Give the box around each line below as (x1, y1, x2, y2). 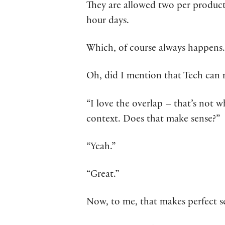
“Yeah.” (86, 142, 116, 153)
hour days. (86, 17, 129, 27)
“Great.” (86, 170, 119, 180)
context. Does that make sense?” (86, 115, 220, 125)
